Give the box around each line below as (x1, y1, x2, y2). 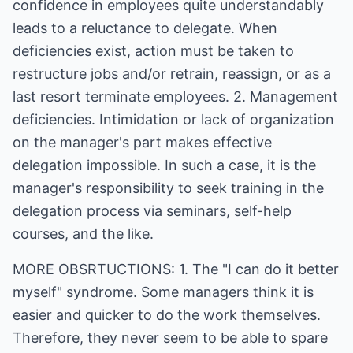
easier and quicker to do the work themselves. (13, 307, 321, 323)
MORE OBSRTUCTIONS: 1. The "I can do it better (13, 261, 339, 277)
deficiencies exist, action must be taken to (13, 43, 294, 59)
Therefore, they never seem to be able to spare (13, 329, 328, 346)
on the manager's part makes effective (13, 134, 272, 150)
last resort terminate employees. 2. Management (13, 88, 338, 105)
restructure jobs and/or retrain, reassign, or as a (13, 65, 331, 82)
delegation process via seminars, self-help (13, 203, 292, 219)
